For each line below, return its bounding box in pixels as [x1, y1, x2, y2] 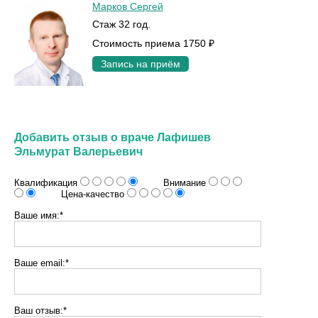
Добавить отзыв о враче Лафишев [14, 131, 211, 143]
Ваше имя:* [14, 209, 63, 221]
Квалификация [14, 177, 80, 188]
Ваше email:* [14, 257, 69, 268]
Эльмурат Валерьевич [14, 145, 143, 158]
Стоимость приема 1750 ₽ [92, 38, 214, 50]
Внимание [138, 177, 209, 188]
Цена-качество [35, 188, 127, 199]
